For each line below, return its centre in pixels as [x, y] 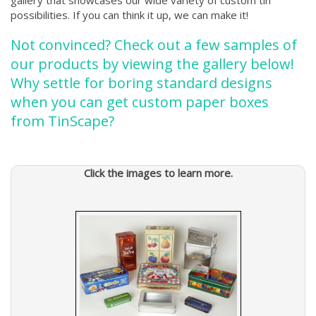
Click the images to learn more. [158, 173]
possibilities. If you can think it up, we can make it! [129, 15]
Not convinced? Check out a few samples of [154, 45]
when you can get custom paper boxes [140, 102]
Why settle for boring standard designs [141, 83]
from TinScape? [62, 121]
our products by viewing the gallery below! [152, 64]
